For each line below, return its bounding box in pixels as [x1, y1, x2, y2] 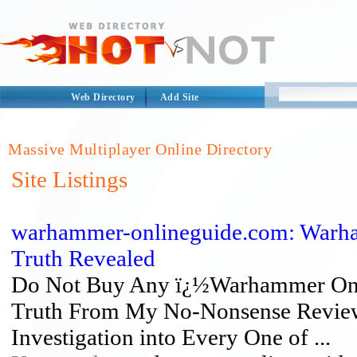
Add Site [159, 92, 199, 103]
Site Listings [11, 167, 127, 192]
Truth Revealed [11, 245, 155, 271]
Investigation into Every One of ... [11, 324, 331, 350]
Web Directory [71, 92, 135, 103]
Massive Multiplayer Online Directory [8, 140, 272, 158]
